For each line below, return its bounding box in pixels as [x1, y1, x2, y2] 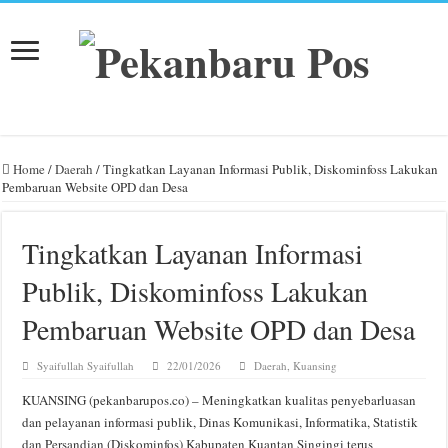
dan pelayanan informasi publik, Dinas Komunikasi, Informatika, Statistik [22, 412, 419, 431]
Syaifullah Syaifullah [37, 357, 135, 373]
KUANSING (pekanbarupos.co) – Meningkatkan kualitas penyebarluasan [22, 390, 417, 409]
